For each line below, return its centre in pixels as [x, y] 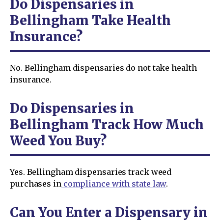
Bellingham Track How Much [107, 124]
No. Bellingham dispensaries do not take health [103, 68]
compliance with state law [114, 183]
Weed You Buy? [58, 140]
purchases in [36, 183]
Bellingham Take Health [90, 20]
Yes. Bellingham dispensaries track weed [91, 172]
